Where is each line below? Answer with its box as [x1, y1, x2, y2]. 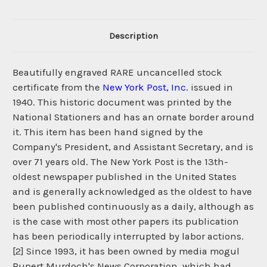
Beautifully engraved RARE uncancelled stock [13, 67, 222, 79]
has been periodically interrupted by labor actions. [13, 231, 244, 243]
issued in [188, 82, 233, 94]
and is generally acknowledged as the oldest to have [13, 186, 252, 198]
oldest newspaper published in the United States [13, 171, 237, 183]
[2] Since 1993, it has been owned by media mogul [13, 246, 240, 257]
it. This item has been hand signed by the [13, 126, 203, 138]
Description [109, 30, 158, 42]
